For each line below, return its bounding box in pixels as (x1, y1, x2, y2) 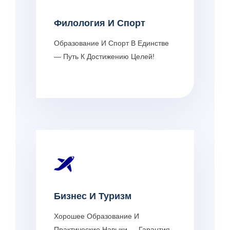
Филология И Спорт (54, 17, 145, 28)
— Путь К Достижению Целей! (54, 52, 155, 61)
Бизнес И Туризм (54, 190, 131, 201)
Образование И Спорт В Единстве (54, 39, 169, 47)
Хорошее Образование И (54, 212, 139, 220)
